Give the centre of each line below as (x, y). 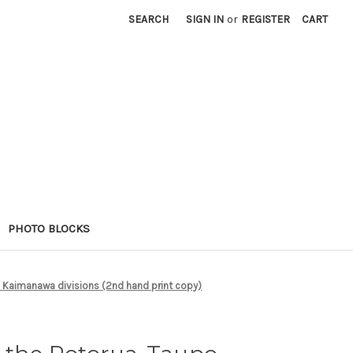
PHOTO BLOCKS (48, 228)
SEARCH (149, 19)
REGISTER (266, 19)
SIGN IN (205, 19)
